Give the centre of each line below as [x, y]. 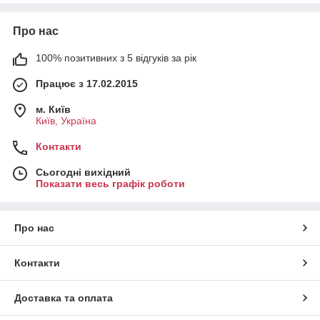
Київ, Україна [66, 120]
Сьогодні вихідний [83, 172]
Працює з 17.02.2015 [87, 83]
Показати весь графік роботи [110, 183]
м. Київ [53, 109]
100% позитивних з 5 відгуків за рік [116, 57]
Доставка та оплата [64, 297]
